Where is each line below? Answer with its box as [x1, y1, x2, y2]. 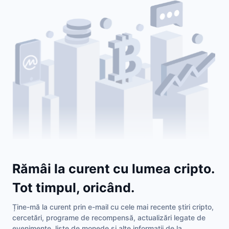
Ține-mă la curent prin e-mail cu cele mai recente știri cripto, [12, 202, 214, 211]
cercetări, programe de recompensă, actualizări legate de [12, 213, 205, 222]
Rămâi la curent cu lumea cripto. [12, 161, 214, 176]
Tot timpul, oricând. [12, 179, 134, 195]
